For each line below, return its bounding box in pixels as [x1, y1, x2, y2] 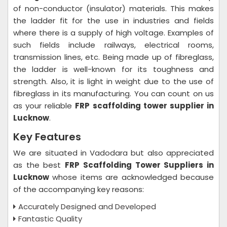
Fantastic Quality [18, 213, 84, 224]
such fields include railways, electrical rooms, [13, 40, 214, 50]
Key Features [13, 130, 84, 144]
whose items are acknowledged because [49, 172, 214, 182]
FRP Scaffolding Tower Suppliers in [65, 160, 214, 170]
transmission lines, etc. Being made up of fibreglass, [13, 52, 214, 62]
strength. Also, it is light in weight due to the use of [13, 76, 214, 87]
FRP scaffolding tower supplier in [75, 100, 214, 111]
